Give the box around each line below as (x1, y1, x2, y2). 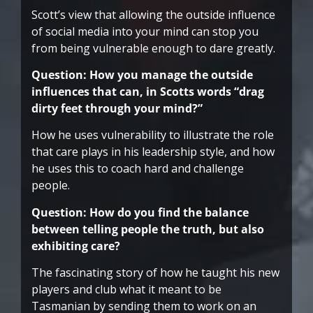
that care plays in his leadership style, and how (31, 144, 275, 160)
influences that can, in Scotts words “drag (31, 84, 264, 100)
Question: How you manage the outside (31, 67, 253, 83)
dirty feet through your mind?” (31, 101, 203, 117)
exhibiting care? (31, 238, 120, 254)
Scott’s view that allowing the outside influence (31, 6, 275, 22)
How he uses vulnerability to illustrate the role (31, 127, 274, 143)
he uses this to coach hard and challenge (31, 161, 244, 177)
